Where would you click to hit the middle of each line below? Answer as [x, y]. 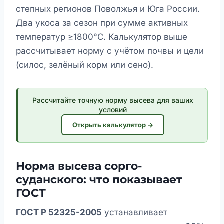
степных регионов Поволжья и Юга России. [108, 9]
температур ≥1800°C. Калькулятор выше [102, 37]
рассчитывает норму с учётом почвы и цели [110, 51]
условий [113, 110]
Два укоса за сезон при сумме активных [102, 23]
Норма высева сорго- [79, 166]
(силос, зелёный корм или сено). [85, 65]
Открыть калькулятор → [113, 125]
